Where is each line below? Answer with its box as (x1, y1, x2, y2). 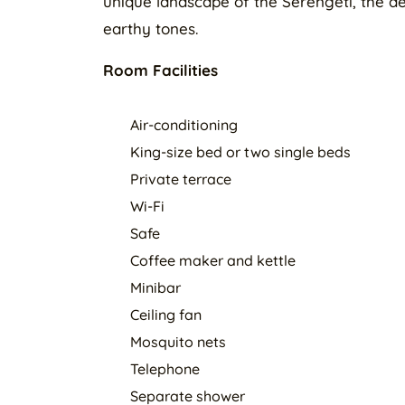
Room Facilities (103, 61, 218, 80)
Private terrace (130, 170, 231, 188)
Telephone (130, 360, 200, 378)
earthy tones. (103, 19, 198, 38)
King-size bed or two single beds (130, 143, 351, 161)
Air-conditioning (130, 116, 238, 134)
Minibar (130, 278, 181, 297)
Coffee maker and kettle (130, 251, 296, 269)
